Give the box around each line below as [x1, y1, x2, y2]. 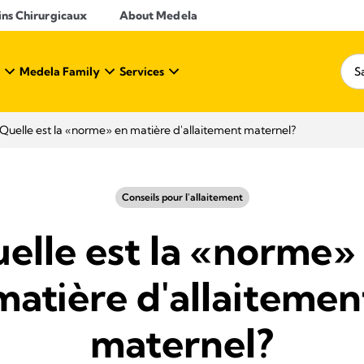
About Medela [119, 8, 197, 23]
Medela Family [19, 64, 100, 79]
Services [119, 64, 164, 79]
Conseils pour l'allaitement [121, 191, 243, 203]
